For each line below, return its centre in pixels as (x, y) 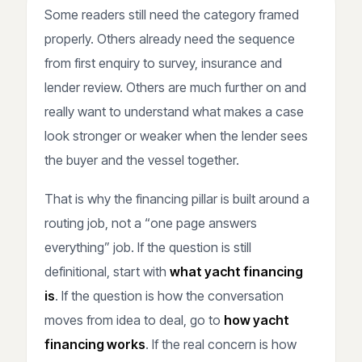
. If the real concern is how (221, 344)
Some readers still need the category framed (172, 14)
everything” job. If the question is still (148, 247)
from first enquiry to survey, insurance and (163, 63)
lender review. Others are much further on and (175, 87)
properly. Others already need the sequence (170, 38)
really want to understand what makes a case (174, 111)
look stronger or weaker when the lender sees (176, 135)
